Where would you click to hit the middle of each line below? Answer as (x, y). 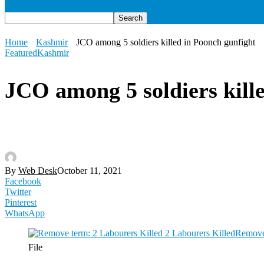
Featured (21, 53)
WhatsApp (25, 213)
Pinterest (21, 203)
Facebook (23, 181)
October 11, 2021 (90, 171)
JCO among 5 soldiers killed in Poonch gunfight (166, 42)
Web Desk (38, 171)
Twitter (18, 192)
